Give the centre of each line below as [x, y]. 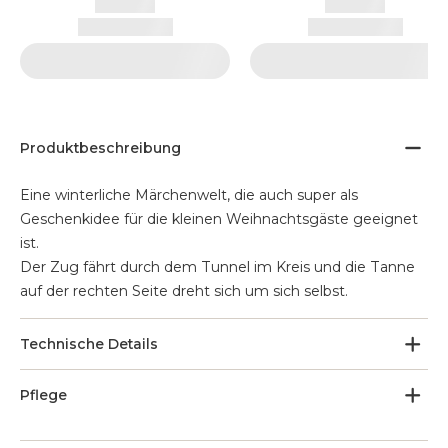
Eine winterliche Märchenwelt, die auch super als [189, 195]
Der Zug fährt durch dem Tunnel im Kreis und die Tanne [217, 267]
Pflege [43, 395]
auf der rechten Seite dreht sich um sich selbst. [184, 291]
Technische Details [89, 344]
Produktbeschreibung [100, 148]
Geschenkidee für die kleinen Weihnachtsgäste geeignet [219, 219]
